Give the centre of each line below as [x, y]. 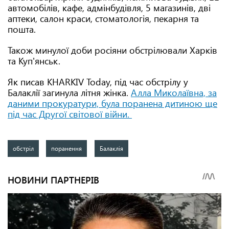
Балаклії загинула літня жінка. [69, 93]
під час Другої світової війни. [70, 114]
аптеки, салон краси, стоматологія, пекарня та [103, 18]
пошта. [23, 29]
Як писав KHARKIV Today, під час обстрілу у [98, 82]
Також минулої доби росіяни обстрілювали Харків [112, 50]
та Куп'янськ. [34, 61]
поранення [67, 148]
